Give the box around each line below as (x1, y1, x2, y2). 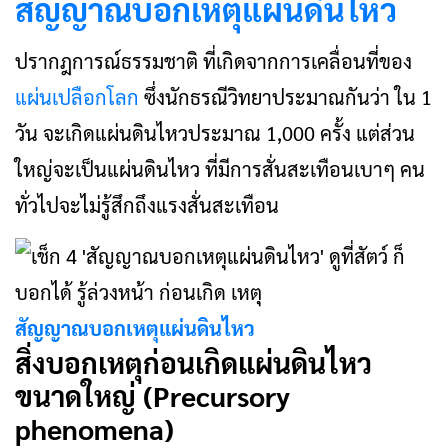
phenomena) (15, 410, 181, 446)
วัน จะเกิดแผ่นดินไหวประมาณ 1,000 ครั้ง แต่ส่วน (15, 120, 415, 146)
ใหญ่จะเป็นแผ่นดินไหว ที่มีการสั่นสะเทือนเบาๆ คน (15, 156, 425, 182)
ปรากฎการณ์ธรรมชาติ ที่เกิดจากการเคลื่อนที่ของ (15, 48, 412, 74)
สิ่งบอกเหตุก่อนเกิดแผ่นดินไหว (15, 344, 372, 380)
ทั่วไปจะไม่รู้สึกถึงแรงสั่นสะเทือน (15, 192, 289, 218)
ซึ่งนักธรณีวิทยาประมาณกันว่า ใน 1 (144, 84, 432, 110)
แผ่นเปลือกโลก (15, 84, 144, 110)
